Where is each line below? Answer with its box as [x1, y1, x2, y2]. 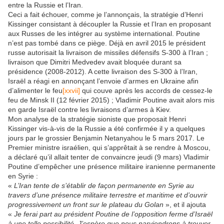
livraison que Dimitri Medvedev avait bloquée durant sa [8, 57, 181, 66]
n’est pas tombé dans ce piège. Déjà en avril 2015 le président [8, 38, 205, 47]
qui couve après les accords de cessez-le [80, 86, 212, 94]
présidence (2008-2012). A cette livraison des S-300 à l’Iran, [8, 67, 197, 75]
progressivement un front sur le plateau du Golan [8, 200, 163, 208]
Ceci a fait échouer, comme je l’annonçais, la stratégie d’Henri [8, 10, 203, 18]
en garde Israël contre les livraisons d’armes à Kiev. [8, 105, 171, 113]
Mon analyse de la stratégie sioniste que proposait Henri [8, 114, 186, 123]
